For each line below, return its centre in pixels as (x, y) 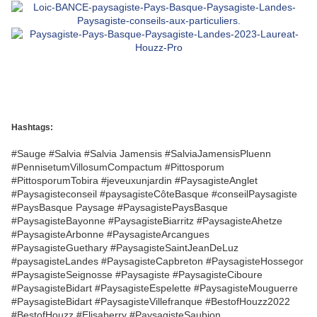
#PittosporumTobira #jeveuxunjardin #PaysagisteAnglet (134, 180)
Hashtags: (32, 127)
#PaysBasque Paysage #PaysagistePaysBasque (120, 207)
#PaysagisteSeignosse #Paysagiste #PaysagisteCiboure (137, 274)
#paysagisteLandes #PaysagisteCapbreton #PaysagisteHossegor (157, 261)
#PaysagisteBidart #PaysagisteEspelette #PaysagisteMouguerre (155, 288)
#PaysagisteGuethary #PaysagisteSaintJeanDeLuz (125, 247)
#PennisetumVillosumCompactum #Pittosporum (118, 167)
